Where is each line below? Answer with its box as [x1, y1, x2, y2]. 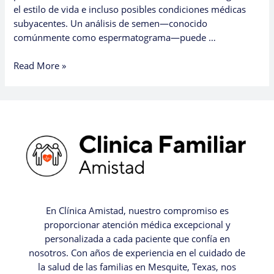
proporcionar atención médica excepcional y [43, 218, 231, 231]
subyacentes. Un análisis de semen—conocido [13, 17, 208, 30]
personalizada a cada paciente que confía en [44, 232, 230, 245]
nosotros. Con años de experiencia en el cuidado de [29, 246, 245, 259]
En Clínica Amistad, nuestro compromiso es [45, 204, 229, 217]
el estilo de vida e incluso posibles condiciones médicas [13, 3, 246, 16]
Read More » [13, 59, 67, 72]
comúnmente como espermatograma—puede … [13, 31, 217, 44]
